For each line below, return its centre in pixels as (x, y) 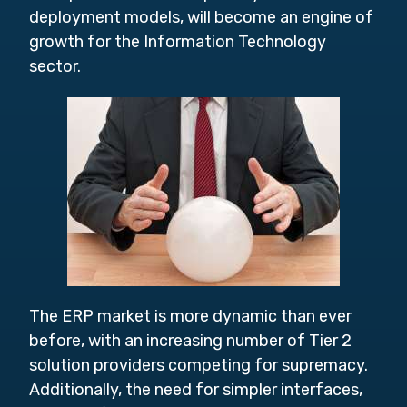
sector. (55, 66)
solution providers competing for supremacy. (199, 365)
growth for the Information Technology (178, 42)
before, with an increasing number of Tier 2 (190, 341)
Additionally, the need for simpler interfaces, (196, 390)
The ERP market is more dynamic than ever (190, 316)
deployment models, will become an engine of (201, 17)
